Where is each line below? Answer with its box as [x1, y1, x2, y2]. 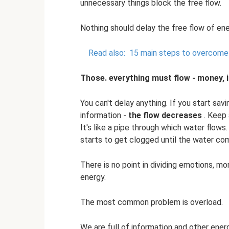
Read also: [88, 48, 125, 58]
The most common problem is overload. [80, 197, 223, 207]
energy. [80, 172, 106, 182]
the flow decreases [128, 110, 202, 120]
